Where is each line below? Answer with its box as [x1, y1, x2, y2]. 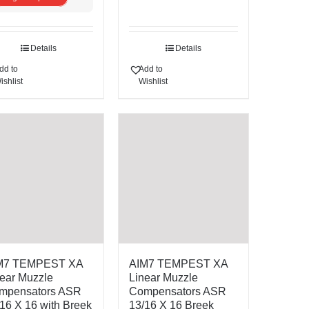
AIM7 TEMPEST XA [128, 258, 228, 270]
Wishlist [138, 77, 168, 87]
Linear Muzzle [128, 272, 198, 284]
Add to [138, 64, 163, 74]
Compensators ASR [128, 286, 226, 298]
